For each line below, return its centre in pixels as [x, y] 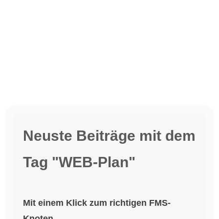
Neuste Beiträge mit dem [109, 135]
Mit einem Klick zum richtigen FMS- [97, 203]
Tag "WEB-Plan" [79, 162]
